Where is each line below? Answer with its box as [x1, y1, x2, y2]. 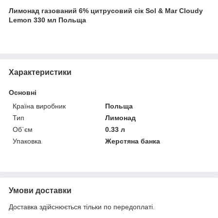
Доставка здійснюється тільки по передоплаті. [9, 202, 155, 211]
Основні [9, 88, 36, 96]
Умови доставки [9, 186, 72, 195]
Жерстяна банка [105, 137, 161, 145]
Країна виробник [13, 102, 66, 110]
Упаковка [13, 137, 41, 145]
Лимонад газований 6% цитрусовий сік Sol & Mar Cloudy [9, 6, 203, 15]
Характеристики [9, 68, 72, 76]
